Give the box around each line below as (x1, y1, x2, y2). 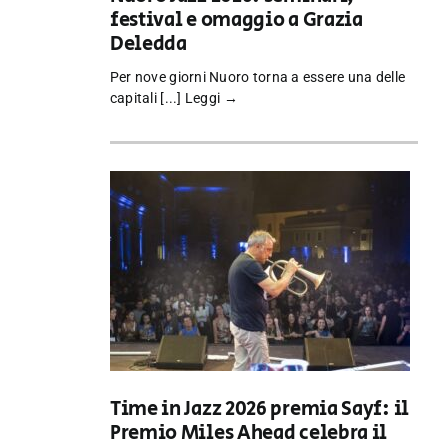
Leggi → (184, 90, 238, 107)
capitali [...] (109, 90, 185, 107)
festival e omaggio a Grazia (109, 6, 363, 36)
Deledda (109, 30, 187, 60)
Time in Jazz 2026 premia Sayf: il (109, 394, 409, 424)
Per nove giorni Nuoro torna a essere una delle (109, 69, 406, 86)
